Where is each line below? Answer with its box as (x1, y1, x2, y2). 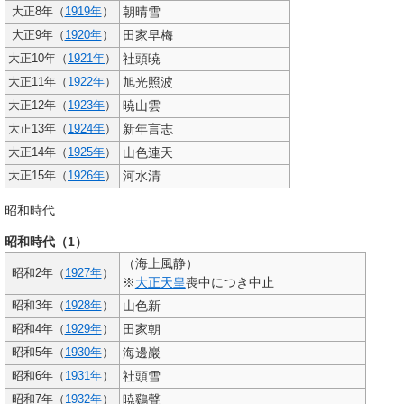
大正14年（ (8, 146, 68, 160)
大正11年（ (8, 76, 68, 89)
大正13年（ (8, 123, 68, 136)
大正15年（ (8, 170, 68, 183)
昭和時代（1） (5, 234, 87, 250)
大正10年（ (8, 52, 68, 66)
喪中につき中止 (185, 275, 274, 290)
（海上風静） (122, 256, 198, 271)
